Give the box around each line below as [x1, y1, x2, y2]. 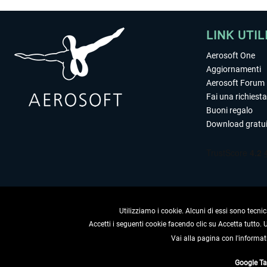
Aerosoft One [206, 51, 255, 60]
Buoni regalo [206, 105, 253, 115]
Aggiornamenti [206, 64, 261, 74]
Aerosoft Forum [206, 78, 265, 88]
